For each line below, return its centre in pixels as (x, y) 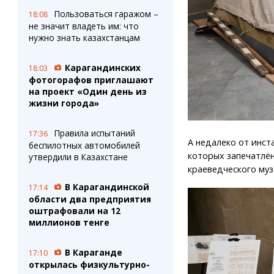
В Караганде (93, 252)
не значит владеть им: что (83, 26)
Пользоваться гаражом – (106, 14)
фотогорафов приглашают (91, 80)
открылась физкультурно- (89, 265)
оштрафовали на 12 (74, 211)
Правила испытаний (94, 133)
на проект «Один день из (87, 91)
